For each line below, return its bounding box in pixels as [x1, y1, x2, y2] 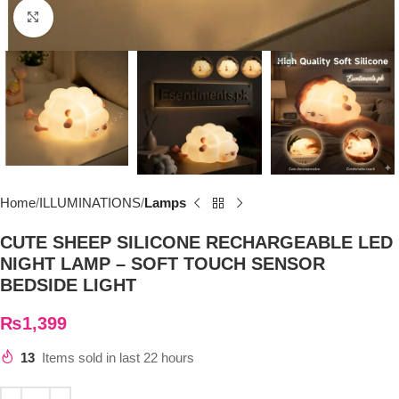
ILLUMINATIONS [39, 195, 141, 211]
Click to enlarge [53, 11, 149, 25]
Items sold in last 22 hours [42, 350, 194, 366]
